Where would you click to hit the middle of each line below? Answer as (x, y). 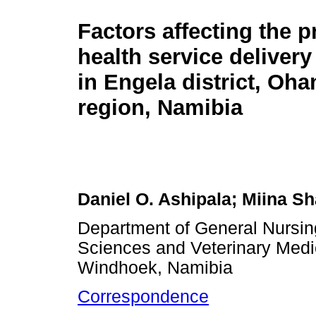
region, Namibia (160, 108)
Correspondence (143, 297)
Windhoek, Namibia (155, 268)
